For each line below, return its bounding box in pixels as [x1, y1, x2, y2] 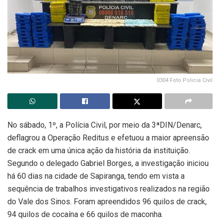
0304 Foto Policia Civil [157, 77, 213, 83]
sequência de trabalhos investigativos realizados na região [7, 184, 210, 193]
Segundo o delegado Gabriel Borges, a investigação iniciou [7, 158, 209, 168]
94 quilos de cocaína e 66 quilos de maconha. [7, 209, 163, 219]
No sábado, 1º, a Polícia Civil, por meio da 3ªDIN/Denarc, [7, 120, 202, 130]
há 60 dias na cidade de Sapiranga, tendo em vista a [7, 171, 185, 181]
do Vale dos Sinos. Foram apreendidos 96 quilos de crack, [7, 196, 207, 206]
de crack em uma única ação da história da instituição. [7, 145, 190, 155]
